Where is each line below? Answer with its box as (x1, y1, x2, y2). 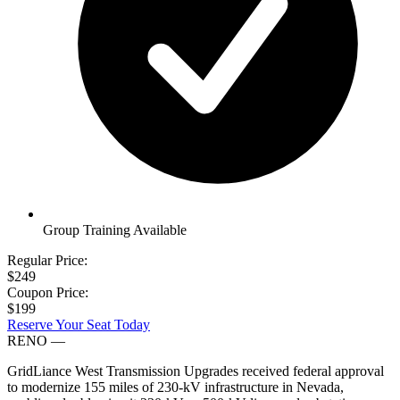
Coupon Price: (7, 284, 88, 300)
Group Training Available (43, 221, 187, 237)
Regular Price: (7, 252, 87, 268)
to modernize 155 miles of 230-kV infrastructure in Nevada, (7, 379, 344, 395)
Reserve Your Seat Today (7, 316, 150, 332)
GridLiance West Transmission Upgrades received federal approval (7, 362, 384, 379)
